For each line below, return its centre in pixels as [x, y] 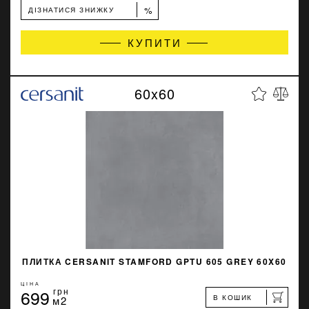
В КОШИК [233, 297]
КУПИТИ [154, 42]
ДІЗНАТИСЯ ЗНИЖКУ [71, 10]
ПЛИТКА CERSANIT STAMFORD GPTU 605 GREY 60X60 [154, 261]
